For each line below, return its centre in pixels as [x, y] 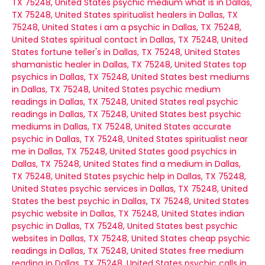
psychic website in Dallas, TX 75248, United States [114, 214]
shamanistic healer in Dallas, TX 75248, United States [121, 64]
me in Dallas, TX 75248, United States [88, 151]
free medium [216, 251]
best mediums [219, 77]
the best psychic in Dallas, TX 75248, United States [145, 201]
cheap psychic [220, 238]
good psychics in [202, 151]
